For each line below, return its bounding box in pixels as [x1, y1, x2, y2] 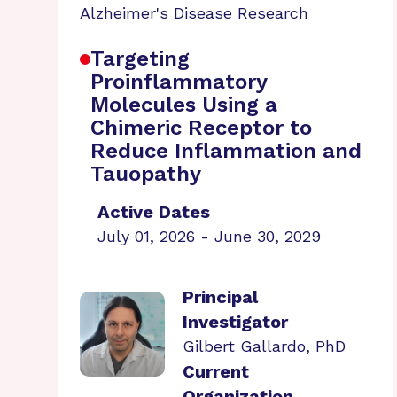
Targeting [90, 46, 190, 71]
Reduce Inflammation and [90, 138, 362, 163]
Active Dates [97, 201, 210, 222]
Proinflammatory [90, 69, 267, 94]
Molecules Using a [90, 92, 277, 117]
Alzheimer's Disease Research [80, 4, 308, 22]
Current [183, 361, 249, 382]
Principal [183, 286, 258, 307]
